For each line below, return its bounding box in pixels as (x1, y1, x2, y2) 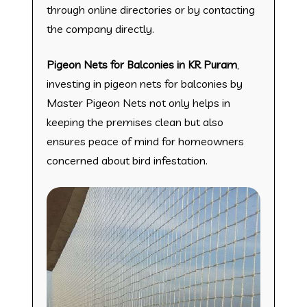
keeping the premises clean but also (46, 114, 223, 129)
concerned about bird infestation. (46, 153, 208, 167)
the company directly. (46, 21, 154, 36)
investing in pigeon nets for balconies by (46, 76, 243, 90)
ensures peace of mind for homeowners (46, 134, 244, 148)
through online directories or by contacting (46, 2, 255, 16)
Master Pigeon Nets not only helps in (46, 95, 230, 110)
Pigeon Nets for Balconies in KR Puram (46, 57, 237, 71)
